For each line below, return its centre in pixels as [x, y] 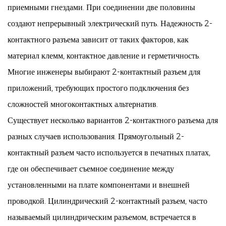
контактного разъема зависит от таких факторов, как [98, 40]
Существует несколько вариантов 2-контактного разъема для [113, 120]
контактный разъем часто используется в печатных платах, [109, 153]
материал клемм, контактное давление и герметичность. [104, 56]
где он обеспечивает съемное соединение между [91, 169]
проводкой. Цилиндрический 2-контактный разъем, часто [107, 201]
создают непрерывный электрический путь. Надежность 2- [110, 23]
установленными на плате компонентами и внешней [99, 185]
